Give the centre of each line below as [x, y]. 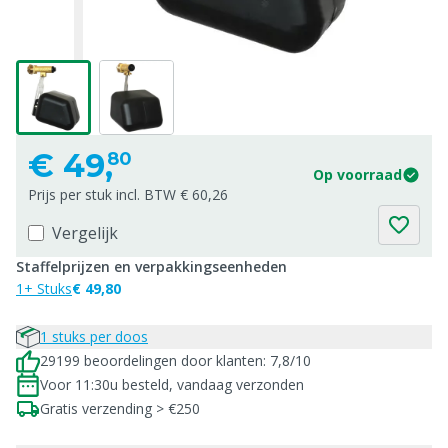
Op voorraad [357, 174]
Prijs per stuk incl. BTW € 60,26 [128, 194]
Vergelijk [85, 233]
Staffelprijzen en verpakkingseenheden [151, 266]
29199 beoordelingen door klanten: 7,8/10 [175, 360]
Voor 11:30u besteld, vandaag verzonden [172, 384]
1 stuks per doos [94, 336]
